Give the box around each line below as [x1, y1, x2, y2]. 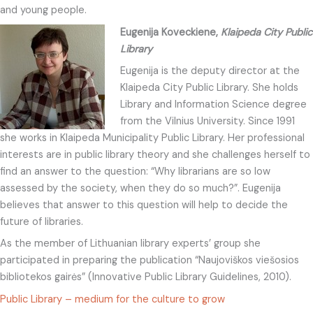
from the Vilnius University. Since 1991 [119, 114, 295, 128]
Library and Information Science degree [119, 97, 307, 111]
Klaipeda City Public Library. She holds [119, 80, 298, 94]
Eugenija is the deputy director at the [119, 64, 300, 78]
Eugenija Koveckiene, [119, 25, 221, 39]
